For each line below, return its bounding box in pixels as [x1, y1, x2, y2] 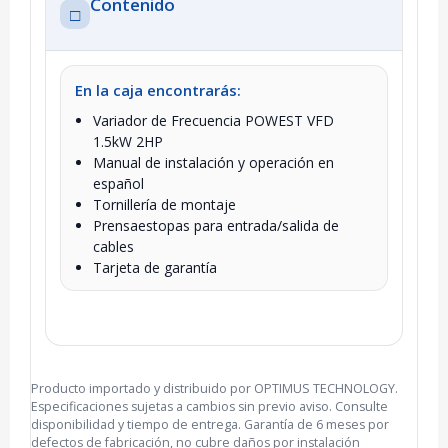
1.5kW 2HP [93, 131, 163, 151]
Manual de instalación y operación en [93, 152, 334, 172]
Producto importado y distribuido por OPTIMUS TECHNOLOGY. [31, 379, 398, 397]
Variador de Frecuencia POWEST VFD [93, 110, 334, 130]
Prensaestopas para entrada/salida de [93, 215, 339, 235]
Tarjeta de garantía [93, 257, 217, 277]
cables [93, 236, 134, 256]
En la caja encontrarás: [75, 79, 241, 100]
